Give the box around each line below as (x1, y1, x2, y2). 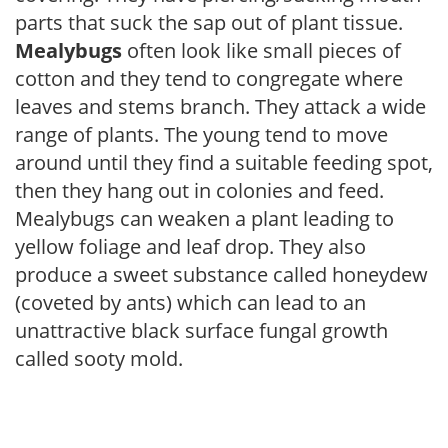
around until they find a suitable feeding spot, (15, 148, 433, 176)
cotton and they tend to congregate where (15, 64, 403, 92)
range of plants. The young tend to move (15, 120, 388, 148)
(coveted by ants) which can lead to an (15, 288, 366, 316)
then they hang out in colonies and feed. (15, 176, 384, 204)
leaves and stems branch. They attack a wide (15, 92, 426, 120)
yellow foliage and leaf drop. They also (15, 232, 366, 260)
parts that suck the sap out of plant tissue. (15, 8, 403, 36)
